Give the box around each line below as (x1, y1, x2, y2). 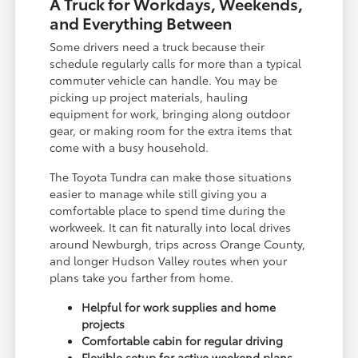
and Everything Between (50, 10, 233, 34)
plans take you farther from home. (50, 268, 234, 285)
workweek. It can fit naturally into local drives (50, 218, 292, 235)
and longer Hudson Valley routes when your (50, 252, 288, 268)
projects (82, 315, 125, 332)
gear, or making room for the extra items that (50, 121, 292, 138)
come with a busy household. (50, 138, 209, 155)
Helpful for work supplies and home (82, 298, 276, 315)
